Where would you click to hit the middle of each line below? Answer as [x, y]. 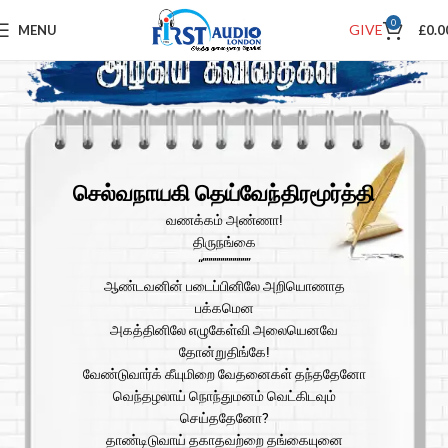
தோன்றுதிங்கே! [224, 352]
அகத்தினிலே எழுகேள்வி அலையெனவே [224, 330]
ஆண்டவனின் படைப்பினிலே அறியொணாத [224, 286]
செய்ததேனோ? [224, 418]
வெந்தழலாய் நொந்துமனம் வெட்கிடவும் [224, 396]
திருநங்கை [224, 242]
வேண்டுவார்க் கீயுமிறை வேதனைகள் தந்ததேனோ [224, 374]
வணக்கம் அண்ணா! [224, 220]
